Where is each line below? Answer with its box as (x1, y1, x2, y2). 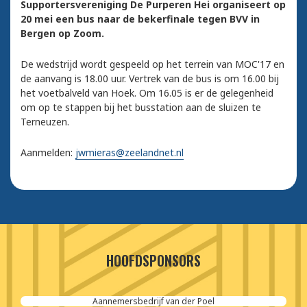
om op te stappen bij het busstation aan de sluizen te (21, 101, 261, 114)
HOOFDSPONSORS (106, 250, 201, 271)
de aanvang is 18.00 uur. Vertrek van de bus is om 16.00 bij (21, 72, 279, 86)
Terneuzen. (21, 115, 69, 129)
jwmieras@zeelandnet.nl (75, 146, 184, 160)
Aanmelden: (21, 146, 75, 160)
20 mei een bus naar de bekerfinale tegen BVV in (21, 12, 260, 26)
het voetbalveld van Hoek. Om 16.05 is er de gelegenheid (21, 86, 273, 100)
